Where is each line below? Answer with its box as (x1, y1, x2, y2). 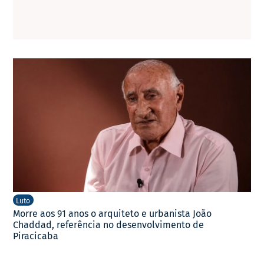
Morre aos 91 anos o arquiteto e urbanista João (13, 208, 212, 220)
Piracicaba (13, 230, 59, 242)
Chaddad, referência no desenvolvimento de (13, 219, 204, 231)
